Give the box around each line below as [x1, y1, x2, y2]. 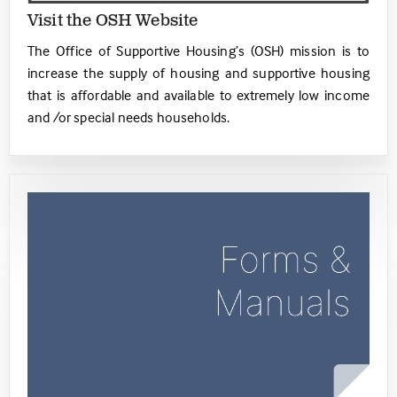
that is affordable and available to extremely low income [27, 85, 370, 104]
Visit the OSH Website [27, 10, 198, 32]
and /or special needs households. [27, 107, 233, 126]
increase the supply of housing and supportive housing [27, 63, 370, 82]
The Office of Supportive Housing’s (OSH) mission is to [27, 41, 370, 59]
